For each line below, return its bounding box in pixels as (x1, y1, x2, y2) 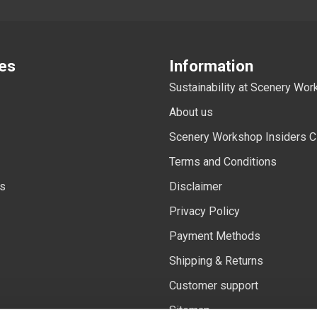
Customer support (169, 279, 258, 293)
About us (169, 105, 213, 120)
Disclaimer (169, 180, 222, 194)
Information (169, 57, 253, 76)
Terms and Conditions (169, 155, 277, 169)
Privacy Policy (169, 204, 240, 219)
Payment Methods (169, 229, 260, 243)
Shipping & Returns (169, 254, 263, 268)
